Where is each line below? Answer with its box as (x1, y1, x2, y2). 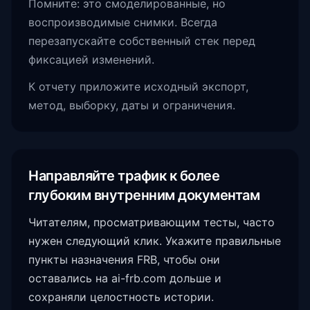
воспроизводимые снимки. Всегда (28, 15, 217, 30)
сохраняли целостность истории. (28, 290, 214, 304)
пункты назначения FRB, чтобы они (28, 253, 220, 267)
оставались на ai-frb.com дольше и (28, 271, 221, 286)
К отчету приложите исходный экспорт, (28, 80, 248, 94)
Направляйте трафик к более (28, 167, 219, 185)
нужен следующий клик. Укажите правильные (28, 234, 281, 248)
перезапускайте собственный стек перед (28, 34, 255, 48)
